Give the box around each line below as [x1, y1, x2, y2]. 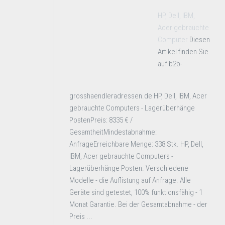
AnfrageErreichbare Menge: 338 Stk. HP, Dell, [69, 140, 203, 149]
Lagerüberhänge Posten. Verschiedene [69, 164, 188, 173]
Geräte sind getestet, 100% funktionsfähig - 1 [69, 188, 202, 197]
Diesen [189, 35, 210, 44]
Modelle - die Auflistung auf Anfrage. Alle [69, 176, 191, 185]
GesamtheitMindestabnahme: [69, 128, 157, 137]
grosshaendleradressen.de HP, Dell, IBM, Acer [69, 91, 207, 100]
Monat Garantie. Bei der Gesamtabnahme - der [69, 200, 207, 209]
